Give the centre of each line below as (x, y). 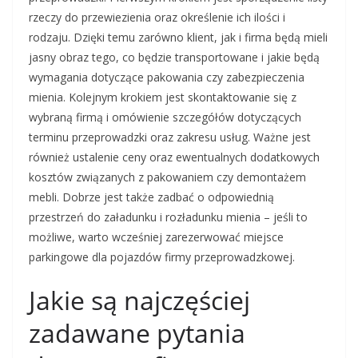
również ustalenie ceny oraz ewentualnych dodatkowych (174, 157)
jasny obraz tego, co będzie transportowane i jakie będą (174, 57)
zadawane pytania (137, 333)
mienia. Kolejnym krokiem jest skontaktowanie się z (163, 97)
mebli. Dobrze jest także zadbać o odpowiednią (151, 197)
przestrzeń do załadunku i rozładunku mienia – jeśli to (168, 217)
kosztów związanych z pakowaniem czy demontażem (167, 177)
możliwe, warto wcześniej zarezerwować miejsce (156, 237)
